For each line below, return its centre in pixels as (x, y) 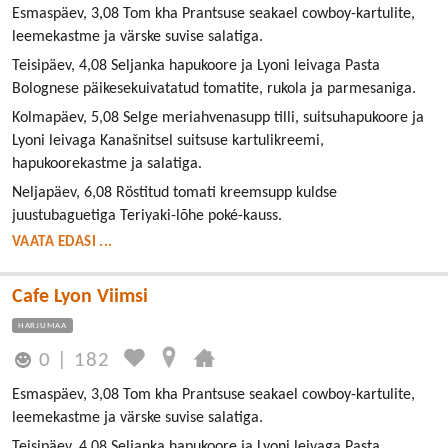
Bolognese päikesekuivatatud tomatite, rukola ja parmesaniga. (214, 89)
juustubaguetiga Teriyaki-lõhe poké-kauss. (147, 216)
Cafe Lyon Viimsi (80, 297)
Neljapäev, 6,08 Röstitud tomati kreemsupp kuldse (174, 193)
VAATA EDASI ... (62, 243)
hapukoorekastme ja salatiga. (107, 164)
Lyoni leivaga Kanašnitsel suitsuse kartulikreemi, (168, 141)
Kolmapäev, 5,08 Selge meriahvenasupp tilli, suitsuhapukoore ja (218, 118)
